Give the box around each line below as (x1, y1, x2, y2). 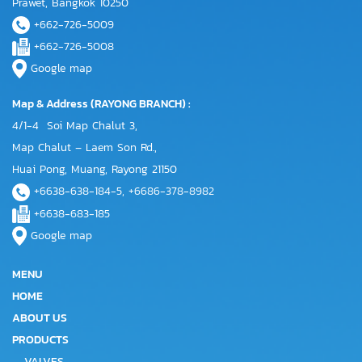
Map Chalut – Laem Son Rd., (12, 139, 157, 157)
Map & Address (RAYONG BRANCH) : (12, 95, 193, 113)
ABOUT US (12, 309, 67, 326)
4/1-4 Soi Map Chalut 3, (12, 117, 137, 135)
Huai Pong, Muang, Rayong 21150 (12, 161, 177, 179)
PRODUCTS (12, 331, 69, 348)
